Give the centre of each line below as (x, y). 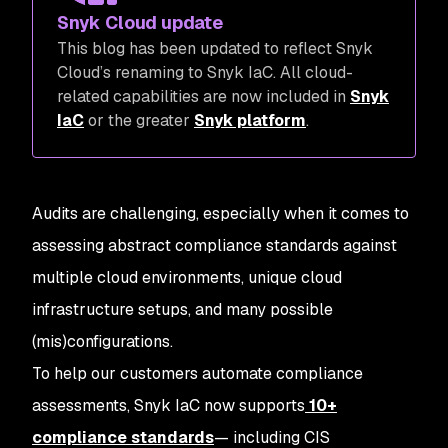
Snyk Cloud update (140, 22)
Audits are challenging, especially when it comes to (220, 213)
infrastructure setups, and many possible (182, 309)
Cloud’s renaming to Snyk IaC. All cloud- (205, 72)
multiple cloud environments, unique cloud (187, 277)
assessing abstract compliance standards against (214, 245)
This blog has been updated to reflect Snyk (215, 48)
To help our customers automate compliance (197, 373)
